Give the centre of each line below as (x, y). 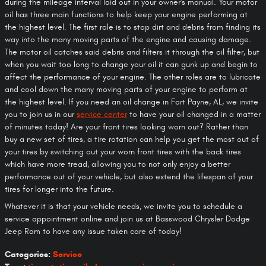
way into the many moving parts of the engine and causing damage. (128, 39)
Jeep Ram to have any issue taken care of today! (93, 231)
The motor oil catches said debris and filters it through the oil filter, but (132, 52)
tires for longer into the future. (59, 189)
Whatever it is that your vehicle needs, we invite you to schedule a (123, 206)
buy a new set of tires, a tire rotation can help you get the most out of (132, 139)
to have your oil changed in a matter (194, 114)
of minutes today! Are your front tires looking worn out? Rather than (126, 127)
